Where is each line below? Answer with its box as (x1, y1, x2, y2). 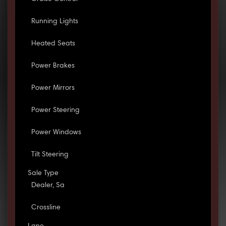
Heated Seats (31, 40, 75, 48)
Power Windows (31, 129, 81, 137)
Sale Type (27, 170, 59, 178)
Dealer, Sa (31, 182, 65, 190)
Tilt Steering (31, 151, 69, 159)
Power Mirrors (31, 85, 75, 92)
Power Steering (31, 107, 80, 115)
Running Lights (31, 18, 78, 26)
